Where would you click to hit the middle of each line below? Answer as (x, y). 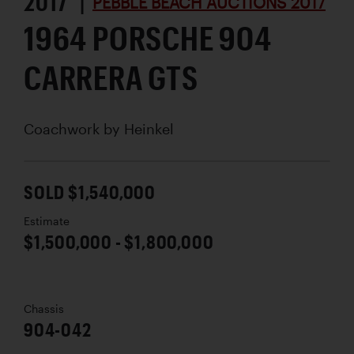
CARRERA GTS (111, 77)
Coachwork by (74, 128)
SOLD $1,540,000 (90, 191)
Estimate (47, 221)
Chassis (44, 309)
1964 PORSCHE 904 (148, 37)
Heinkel (149, 128)
